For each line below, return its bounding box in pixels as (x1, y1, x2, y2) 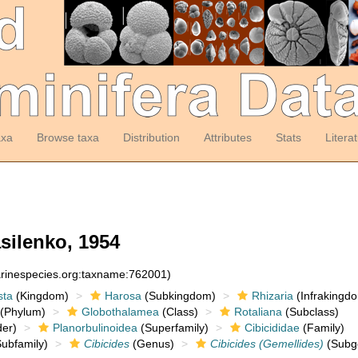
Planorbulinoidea (52, 321, 137, 334)
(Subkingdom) (141, 289, 216, 302)
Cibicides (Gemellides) (209, 337, 324, 350)
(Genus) (129, 337, 174, 350)
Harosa (104, 289, 141, 302)
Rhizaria (251, 289, 293, 302)
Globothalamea (81, 305, 159, 318)
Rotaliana (233, 305, 282, 318)
